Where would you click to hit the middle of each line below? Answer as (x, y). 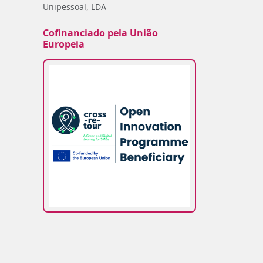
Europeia (64, 44)
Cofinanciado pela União (100, 33)
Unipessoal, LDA (75, 7)
